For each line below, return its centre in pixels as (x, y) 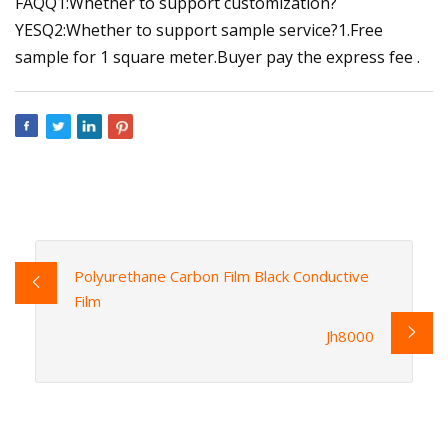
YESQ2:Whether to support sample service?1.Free (199, 29)
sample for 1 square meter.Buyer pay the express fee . (217, 56)
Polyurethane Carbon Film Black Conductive (221, 275)
